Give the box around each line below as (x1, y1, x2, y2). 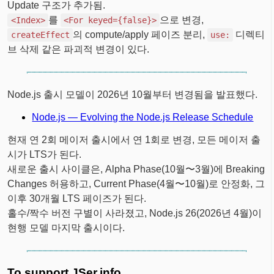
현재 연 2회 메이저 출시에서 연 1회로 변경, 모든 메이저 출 (7, 135, 261, 146)
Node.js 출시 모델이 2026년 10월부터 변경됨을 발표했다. (7, 89, 258, 100)
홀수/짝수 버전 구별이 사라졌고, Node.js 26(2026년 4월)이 (7, 208, 262, 219)
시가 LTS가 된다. (7, 149, 82, 160)
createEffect (10, 30, 70, 40)
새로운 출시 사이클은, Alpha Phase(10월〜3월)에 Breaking (7, 164, 265, 175)
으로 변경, (159, 15, 204, 26)
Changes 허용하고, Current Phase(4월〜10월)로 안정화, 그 (7, 179, 265, 190)
